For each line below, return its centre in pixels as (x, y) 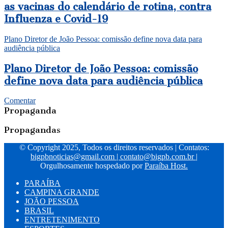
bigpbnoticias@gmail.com (73, 157)
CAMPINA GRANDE (62, 192)
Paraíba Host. (166, 166)
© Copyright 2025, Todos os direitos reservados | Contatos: (114, 148)
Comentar (20, 101)
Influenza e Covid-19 (56, 19)
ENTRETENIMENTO (62, 220)
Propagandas (32, 130)
